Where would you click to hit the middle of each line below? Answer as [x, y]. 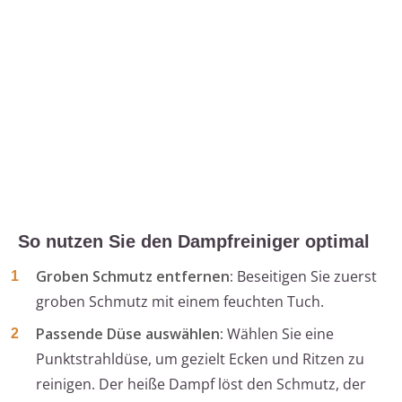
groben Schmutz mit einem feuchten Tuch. [180, 302]
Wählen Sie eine [279, 334]
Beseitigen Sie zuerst [305, 277]
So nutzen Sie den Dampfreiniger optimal [194, 242]
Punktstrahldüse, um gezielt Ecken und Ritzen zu [200, 359]
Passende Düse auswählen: [130, 334]
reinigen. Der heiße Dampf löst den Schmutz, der [201, 385]
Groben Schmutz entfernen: [135, 277]
